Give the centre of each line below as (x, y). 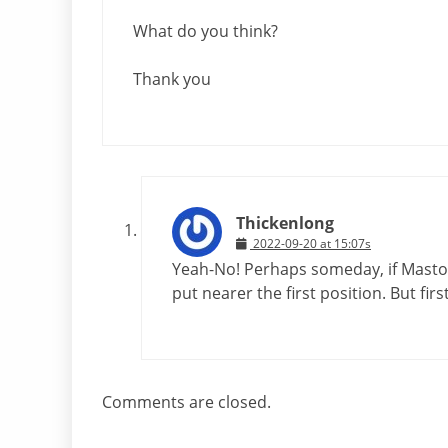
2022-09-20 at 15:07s (312, 243)
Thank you (172, 78)
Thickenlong (285, 222)
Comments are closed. (186, 401)
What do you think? (205, 30)
